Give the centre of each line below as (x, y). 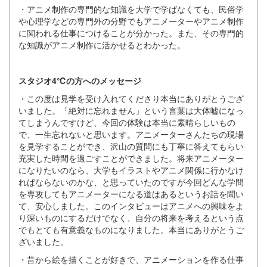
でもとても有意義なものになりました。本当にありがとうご (131, 229)
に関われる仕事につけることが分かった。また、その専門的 (131, 32)
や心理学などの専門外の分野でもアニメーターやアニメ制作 (131, 21)
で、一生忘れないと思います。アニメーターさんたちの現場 (131, 134)
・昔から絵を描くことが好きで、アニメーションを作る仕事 (131, 259)
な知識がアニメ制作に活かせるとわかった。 (102, 44)
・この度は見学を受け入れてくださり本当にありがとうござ (131, 98)
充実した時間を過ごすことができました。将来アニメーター (131, 158)
